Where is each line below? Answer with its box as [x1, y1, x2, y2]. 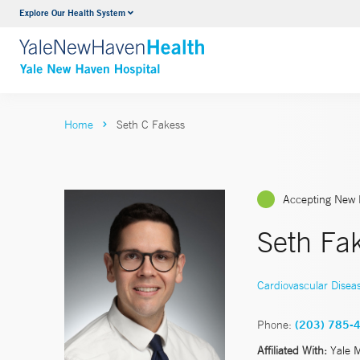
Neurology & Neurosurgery [119, 7, 263, 23]
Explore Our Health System [19, 6, 125, 18]
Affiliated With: [257, 342, 327, 358]
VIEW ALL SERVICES [119, 38, 239, 55]
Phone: [257, 317, 292, 332]
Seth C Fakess [117, 117, 185, 132]
